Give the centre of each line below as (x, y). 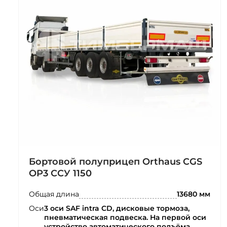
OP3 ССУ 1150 (60, 173)
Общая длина (54, 194)
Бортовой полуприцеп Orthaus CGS (116, 161)
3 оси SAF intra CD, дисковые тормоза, (117, 208)
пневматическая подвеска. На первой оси (125, 217)
